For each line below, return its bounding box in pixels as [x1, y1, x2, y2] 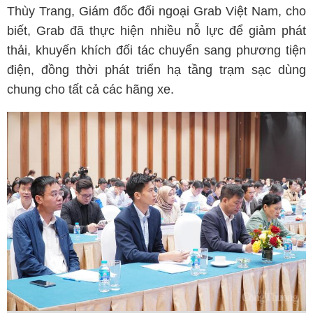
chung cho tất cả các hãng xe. [7, 82, 181, 96]
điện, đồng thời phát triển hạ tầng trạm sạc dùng [7, 62, 306, 77]
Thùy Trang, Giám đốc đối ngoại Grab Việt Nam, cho [7, 3, 306, 18]
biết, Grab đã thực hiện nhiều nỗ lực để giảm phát [7, 23, 306, 38]
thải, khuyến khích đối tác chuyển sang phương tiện [7, 43, 306, 57]
